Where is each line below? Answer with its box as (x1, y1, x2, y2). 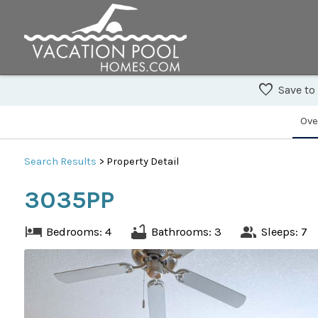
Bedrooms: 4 (45, 224, 111, 238)
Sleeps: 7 (261, 224, 307, 238)
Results (60, 155, 97, 168)
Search (23, 155, 60, 168)
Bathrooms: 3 (150, 224, 221, 238)
